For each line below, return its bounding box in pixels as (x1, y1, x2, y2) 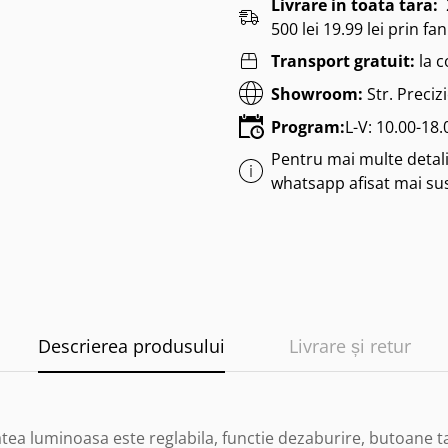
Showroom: (271, 82, 363, 105)
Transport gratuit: (271, 50, 419, 73)
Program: (271, 115, 345, 138)
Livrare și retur (288, 334, 411, 359)
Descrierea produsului (37, 334, 225, 359)
